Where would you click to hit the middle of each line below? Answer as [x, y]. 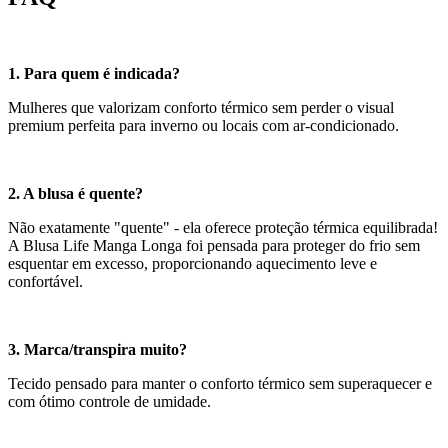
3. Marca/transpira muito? [97, 350]
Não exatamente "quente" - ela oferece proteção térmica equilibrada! [223, 228]
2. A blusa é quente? [77, 194]
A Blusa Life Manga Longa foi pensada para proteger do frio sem [214, 246]
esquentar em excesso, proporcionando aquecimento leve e [192, 264]
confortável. [45, 282]
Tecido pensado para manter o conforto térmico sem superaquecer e [220, 384]
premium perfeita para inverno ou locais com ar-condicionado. [203, 126]
